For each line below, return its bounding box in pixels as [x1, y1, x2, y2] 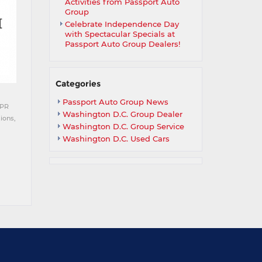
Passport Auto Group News [62, 97, 168, 106]
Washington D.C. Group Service [62, 122, 184, 131]
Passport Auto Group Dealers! [64, 39, 180, 49]
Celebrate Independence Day [64, 19, 179, 29]
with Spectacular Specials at [64, 29, 175, 39]
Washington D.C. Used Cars [62, 134, 170, 143]
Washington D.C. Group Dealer [62, 109, 182, 119]
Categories [55, 78, 101, 89]
